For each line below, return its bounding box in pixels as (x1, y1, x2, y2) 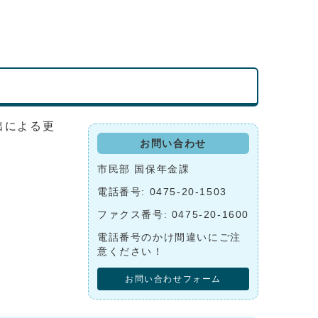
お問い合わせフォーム (125, 274, 221, 283)
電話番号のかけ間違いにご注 (97, 231, 241, 243)
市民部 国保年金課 (97, 163, 194, 175)
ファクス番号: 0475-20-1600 (97, 209, 249, 220)
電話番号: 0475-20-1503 (97, 186, 227, 197)
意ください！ (97, 246, 164, 257)
